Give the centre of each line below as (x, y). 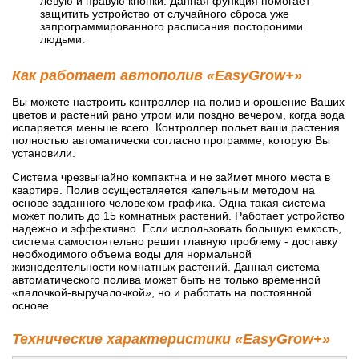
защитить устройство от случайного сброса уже (165, 13)
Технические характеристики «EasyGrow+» (171, 339)
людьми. (63, 39)
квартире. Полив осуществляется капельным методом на (163, 190)
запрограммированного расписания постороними (171, 26)
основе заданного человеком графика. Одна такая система (169, 202)
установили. (44, 153)
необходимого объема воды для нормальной (132, 254)
